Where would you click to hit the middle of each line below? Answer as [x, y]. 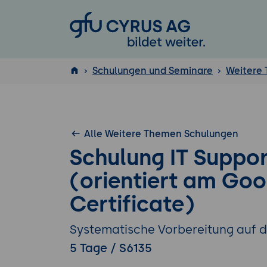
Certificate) [132, 204]
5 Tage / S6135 [111, 248]
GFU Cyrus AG [110, 21]
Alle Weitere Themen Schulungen [161, 134]
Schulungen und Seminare [153, 71]
